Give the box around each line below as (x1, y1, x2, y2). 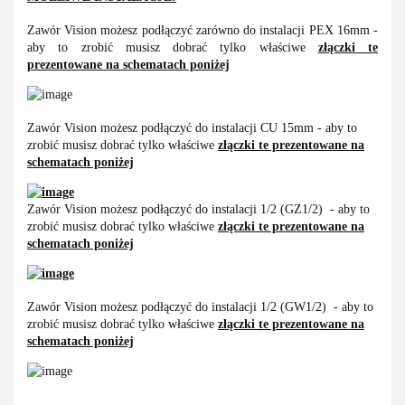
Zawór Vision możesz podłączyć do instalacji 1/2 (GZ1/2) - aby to (27, 202, 370, 217)
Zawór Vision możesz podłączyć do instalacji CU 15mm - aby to (27, 121, 357, 136)
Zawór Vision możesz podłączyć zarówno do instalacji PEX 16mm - (27, 24, 378, 38)
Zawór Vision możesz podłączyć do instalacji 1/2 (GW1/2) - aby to (27, 300, 373, 315)
